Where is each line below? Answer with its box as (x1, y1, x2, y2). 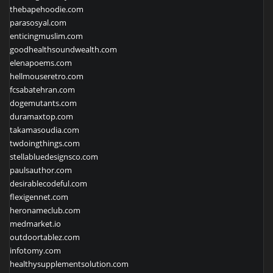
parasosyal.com (10, 16, 66, 28)
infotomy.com (10, 244, 61, 256)
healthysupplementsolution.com (10, 258, 129, 269)
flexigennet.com (10, 191, 68, 202)
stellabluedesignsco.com (10, 151, 98, 162)
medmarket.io (10, 218, 61, 229)
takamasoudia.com (10, 124, 79, 135)
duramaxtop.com (10, 110, 73, 122)
